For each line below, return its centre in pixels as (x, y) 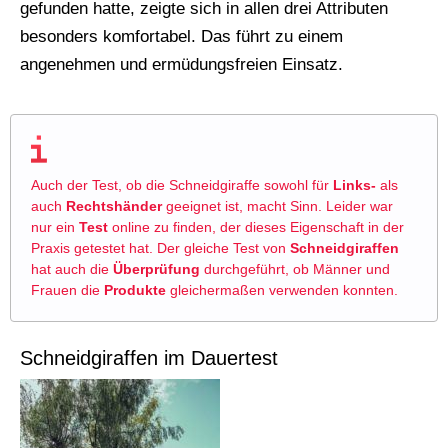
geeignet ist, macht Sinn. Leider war (277, 205)
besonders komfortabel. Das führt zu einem (181, 36)
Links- (354, 184)
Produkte (135, 289)
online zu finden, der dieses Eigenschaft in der (256, 226)
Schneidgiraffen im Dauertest (149, 357)
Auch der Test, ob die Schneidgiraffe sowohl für (182, 184)
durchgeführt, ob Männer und (295, 268)
